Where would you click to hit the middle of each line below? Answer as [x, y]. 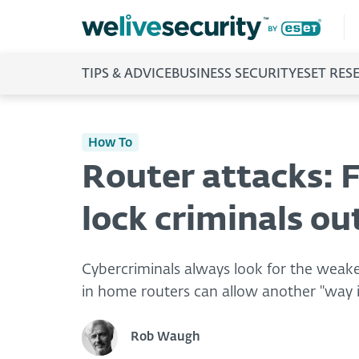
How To [110, 143]
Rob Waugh [165, 337]
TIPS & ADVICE [127, 75]
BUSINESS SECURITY [234, 75]
